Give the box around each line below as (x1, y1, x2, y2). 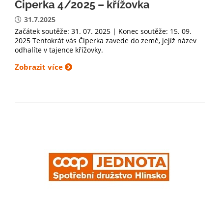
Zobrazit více (15, 62, 65, 72)
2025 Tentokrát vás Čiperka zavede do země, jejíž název (15, 36, 196, 45)
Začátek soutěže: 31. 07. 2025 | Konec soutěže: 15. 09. (15, 27, 192, 36)
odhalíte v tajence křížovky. (15, 45, 103, 55)
